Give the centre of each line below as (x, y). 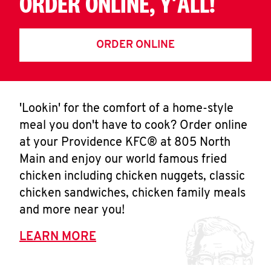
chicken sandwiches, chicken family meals (132, 194)
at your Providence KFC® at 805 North (125, 143)
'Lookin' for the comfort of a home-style (126, 109)
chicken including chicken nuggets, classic (132, 177)
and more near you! (72, 211)
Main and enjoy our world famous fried (123, 160)
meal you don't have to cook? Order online (133, 126)
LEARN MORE (58, 237)
